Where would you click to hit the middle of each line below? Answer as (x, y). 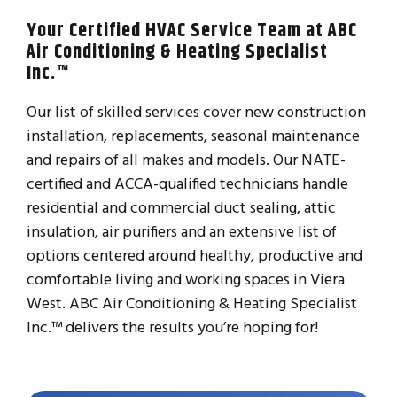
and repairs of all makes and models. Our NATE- (186, 160)
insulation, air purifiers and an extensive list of (182, 231)
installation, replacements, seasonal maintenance (193, 136)
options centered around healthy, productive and (195, 255)
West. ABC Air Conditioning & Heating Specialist (192, 303)
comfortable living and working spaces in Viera (186, 279)
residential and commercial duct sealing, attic (181, 207)
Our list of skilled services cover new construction (196, 112)
